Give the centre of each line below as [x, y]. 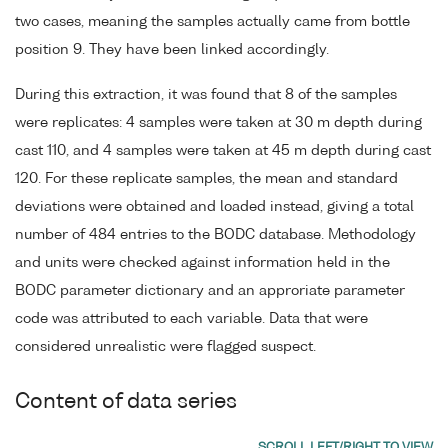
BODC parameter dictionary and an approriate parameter [210, 290]
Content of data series [126, 402]
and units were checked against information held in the [202, 262]
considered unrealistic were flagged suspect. [165, 346]
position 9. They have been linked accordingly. [172, 49]
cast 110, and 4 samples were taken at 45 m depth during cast [223, 150]
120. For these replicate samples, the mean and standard [206, 178]
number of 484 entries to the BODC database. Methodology [215, 234]
